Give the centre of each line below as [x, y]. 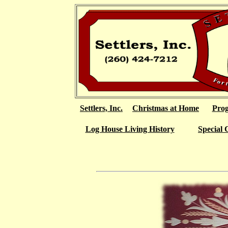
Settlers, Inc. [101, 108]
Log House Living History [130, 129]
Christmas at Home [166, 108]
